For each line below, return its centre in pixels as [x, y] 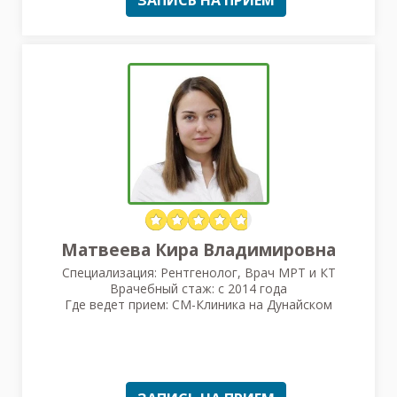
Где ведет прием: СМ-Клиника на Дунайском [198, 304]
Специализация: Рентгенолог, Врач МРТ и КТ [198, 272]
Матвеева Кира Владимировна [198, 249]
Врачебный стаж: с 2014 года [198, 288]
